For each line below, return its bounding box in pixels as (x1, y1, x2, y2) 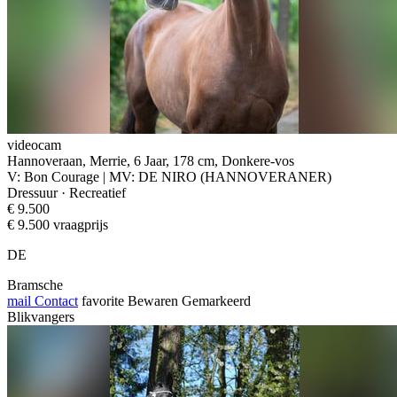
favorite (82, 292, 124, 308)
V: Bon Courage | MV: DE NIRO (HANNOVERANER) (7, 168, 331, 184)
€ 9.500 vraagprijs (7, 216, 108, 232)
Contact (31, 292, 78, 308)
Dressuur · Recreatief (7, 184, 126, 200)
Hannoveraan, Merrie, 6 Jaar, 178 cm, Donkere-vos (7, 152, 294, 168)
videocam (7, 136, 61, 152)
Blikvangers (7, 308, 74, 324)
